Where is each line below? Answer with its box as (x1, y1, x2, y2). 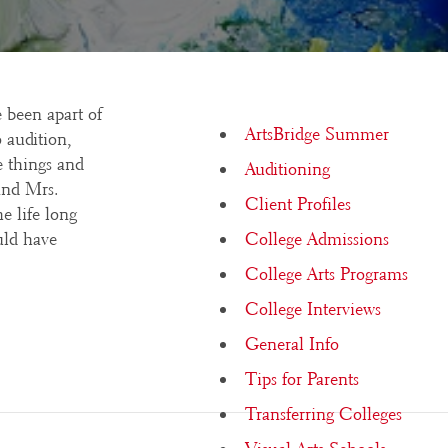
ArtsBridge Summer (245, 123, 389, 145)
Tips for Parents (245, 368, 359, 390)
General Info (245, 333, 339, 355)
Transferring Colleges (245, 403, 402, 425)
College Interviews (245, 298, 381, 320)
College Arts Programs (245, 263, 408, 285)
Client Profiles (245, 193, 351, 215)
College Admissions (245, 228, 389, 250)
